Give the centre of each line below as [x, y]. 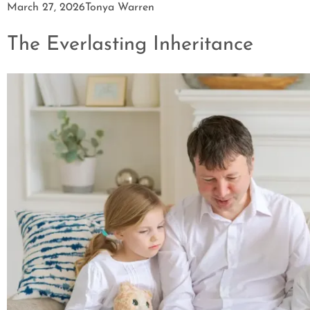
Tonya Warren [120, 8]
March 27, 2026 [46, 8]
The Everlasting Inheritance [130, 45]
